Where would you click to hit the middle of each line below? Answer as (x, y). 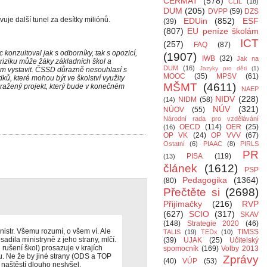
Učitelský (244, 240)
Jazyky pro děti (223, 68)
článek (180, 168)
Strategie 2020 (213, 223)
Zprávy (241, 260)
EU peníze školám (223, 31)
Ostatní (174, 144)
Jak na (248, 58)
